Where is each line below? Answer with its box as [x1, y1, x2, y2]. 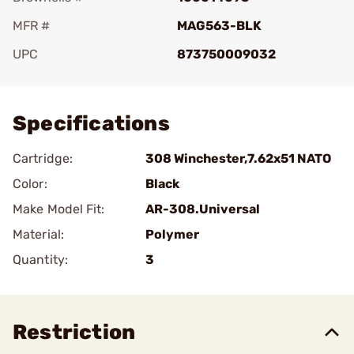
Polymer [145, 227, 199, 242]
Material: [13, 227, 64, 242]
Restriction [13, 320, 136, 345]
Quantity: [13, 252, 68, 267]
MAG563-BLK [177, 18, 262, 33]
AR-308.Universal [145, 201, 260, 217]
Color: [13, 176, 47, 191]
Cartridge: [13, 151, 73, 166]
